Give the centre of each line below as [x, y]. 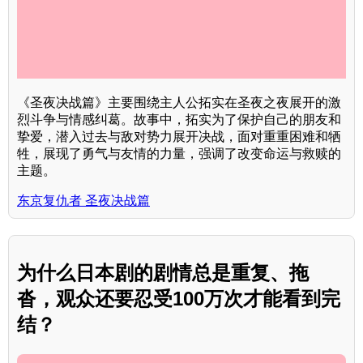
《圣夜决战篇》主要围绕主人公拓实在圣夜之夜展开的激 [179, 103]
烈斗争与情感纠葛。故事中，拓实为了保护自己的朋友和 [179, 120]
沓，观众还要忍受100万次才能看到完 [179, 299]
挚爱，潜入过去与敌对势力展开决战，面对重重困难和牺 [179, 137]
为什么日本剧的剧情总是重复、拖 [163, 273]
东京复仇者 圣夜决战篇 [83, 201]
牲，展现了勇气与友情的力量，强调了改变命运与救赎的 [179, 154]
